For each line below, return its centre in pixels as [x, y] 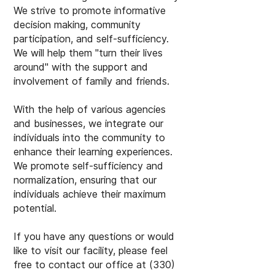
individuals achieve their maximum [90, 194]
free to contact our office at [81, 265]
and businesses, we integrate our [88, 123]
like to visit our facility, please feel [91, 250]
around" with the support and [81, 67]
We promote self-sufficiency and [88, 166]
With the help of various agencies [90, 109]
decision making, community [77, 25]
